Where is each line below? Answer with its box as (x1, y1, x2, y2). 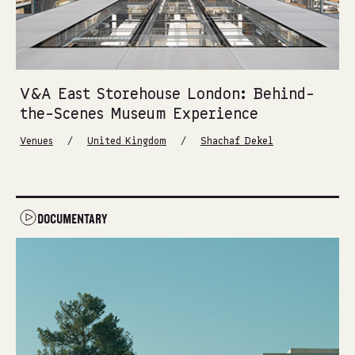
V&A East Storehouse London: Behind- (20, 87, 315, 102)
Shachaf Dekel (200, 136, 273, 146)
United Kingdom (87, 136, 166, 146)
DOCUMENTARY (37, 213, 107, 225)
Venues (20, 136, 53, 146)
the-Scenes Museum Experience (20, 107, 258, 122)
